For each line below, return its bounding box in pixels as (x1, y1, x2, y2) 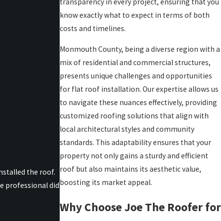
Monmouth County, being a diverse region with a (59, 44, 220, 54)
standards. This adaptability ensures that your (59, 138, 211, 147)
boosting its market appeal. (59, 178, 152, 187)
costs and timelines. (59, 23, 126, 33)
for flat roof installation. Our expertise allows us (59, 84, 219, 94)
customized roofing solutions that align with (59, 111, 209, 121)
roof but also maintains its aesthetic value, (59, 164, 201, 174)
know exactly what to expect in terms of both (59, 10, 210, 20)
